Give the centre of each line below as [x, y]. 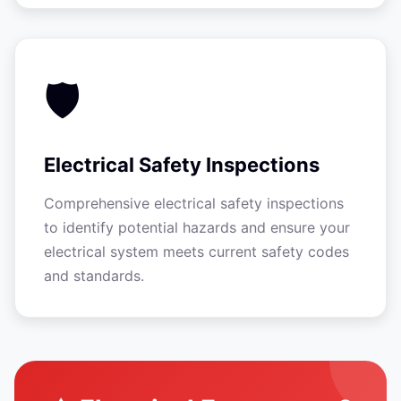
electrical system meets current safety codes [196, 252]
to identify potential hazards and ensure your [197, 227]
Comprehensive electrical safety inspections [194, 203]
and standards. [94, 276]
